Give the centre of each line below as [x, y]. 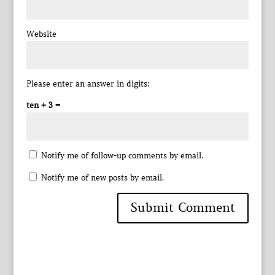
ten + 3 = [43, 105]
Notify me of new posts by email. [102, 177]
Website [41, 34]
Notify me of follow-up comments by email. [122, 155]
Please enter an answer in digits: [88, 83]
